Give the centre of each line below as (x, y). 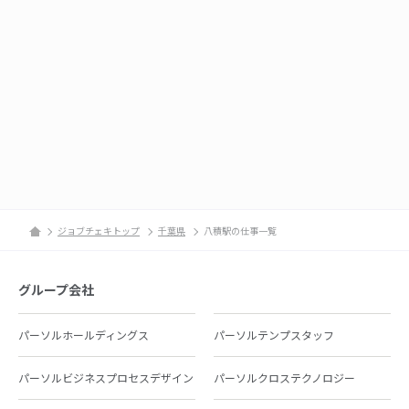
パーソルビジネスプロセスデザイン (106, 378)
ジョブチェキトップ (99, 231)
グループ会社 (56, 289)
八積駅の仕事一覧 (240, 231)
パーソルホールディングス (84, 335)
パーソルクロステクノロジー (284, 378)
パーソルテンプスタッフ (274, 335)
